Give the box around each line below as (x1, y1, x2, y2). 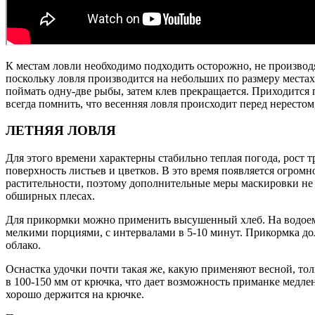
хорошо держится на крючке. (6, 288, 144, 300)
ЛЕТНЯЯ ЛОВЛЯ (6, 123, 116, 139)
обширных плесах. (6, 190, 95, 202)
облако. (6, 239, 41, 251)
